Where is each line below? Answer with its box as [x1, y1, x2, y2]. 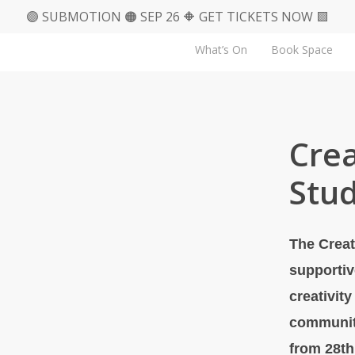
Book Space [271, 42, 333, 57]
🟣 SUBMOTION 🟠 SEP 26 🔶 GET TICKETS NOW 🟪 [26, 8, 329, 25]
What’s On [195, 42, 247, 57]
